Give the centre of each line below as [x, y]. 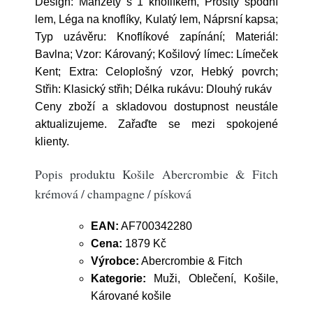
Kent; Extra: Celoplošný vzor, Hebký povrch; [156, 72]
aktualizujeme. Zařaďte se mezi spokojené [156, 124]
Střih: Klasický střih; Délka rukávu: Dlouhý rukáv [153, 89]
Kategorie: [118, 278]
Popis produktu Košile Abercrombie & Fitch [156, 174]
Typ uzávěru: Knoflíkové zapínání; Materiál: [156, 37]
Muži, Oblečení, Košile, [212, 278]
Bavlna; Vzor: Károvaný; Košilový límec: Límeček [156, 54]
